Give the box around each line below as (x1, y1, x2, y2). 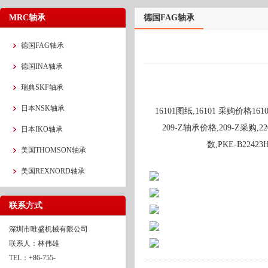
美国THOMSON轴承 (21, 146, 86, 154)
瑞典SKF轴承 (21, 83, 63, 92)
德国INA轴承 (21, 62, 63, 71)
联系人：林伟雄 (9, 239, 59, 248)
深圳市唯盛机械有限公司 (9, 225, 88, 233)
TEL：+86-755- (9, 254, 56, 262)
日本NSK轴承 (21, 104, 65, 112)
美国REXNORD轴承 (21, 167, 85, 175)
